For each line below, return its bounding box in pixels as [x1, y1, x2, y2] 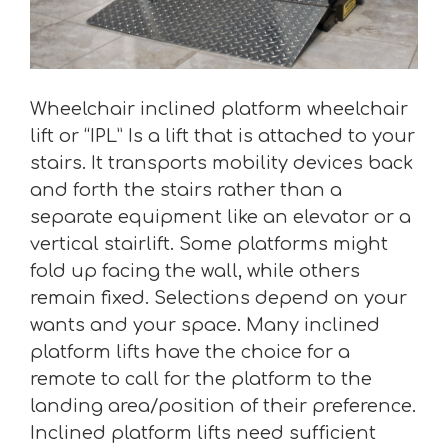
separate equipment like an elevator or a [30, 207, 411, 228]
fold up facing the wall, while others [30, 261, 360, 282]
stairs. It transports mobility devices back [30, 153, 413, 174]
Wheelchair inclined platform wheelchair [30, 99, 408, 120]
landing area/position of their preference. [30, 396, 416, 417]
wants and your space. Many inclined [30, 315, 380, 336]
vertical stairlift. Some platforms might [30, 234, 388, 255]
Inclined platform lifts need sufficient [30, 423, 376, 444]
